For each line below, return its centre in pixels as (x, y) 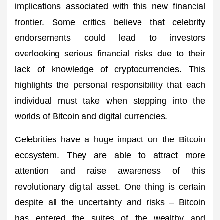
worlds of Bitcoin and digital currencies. (91, 116)
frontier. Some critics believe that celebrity (110, 22)
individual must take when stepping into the (110, 101)
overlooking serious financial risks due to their (110, 54)
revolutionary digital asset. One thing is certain (110, 187)
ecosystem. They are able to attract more (110, 155)
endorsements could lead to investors (110, 38)
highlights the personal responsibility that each (110, 85)
